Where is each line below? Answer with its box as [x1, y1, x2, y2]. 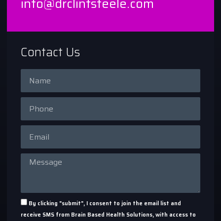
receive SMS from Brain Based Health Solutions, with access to [21, 210, 196, 219]
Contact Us [21, 43, 80, 62]
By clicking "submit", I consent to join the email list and [29, 199, 181, 208]
